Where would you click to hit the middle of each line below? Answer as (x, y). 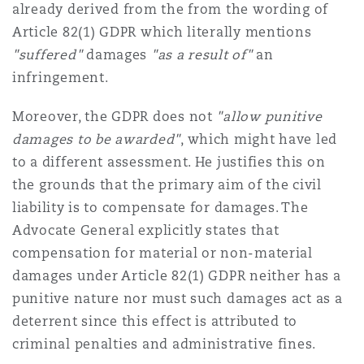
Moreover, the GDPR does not (115, 117)
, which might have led (259, 139)
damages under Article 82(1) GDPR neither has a (177, 276)
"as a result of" (201, 55)
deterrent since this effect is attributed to (155, 321)
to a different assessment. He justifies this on (169, 162)
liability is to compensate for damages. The (160, 208)
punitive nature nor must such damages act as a (178, 299)
